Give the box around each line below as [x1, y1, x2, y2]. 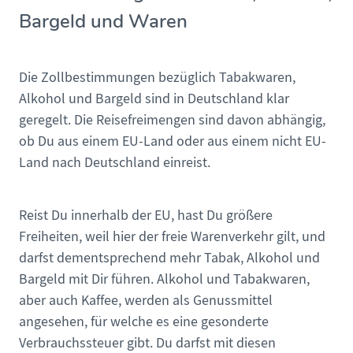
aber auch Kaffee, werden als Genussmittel [19, 291, 273, 310]
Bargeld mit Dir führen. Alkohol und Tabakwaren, [19, 269, 310, 288]
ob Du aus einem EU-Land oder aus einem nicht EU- [19, 132, 326, 150]
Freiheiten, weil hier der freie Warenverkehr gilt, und [19, 227, 325, 246]
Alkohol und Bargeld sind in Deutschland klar [19, 89, 289, 108]
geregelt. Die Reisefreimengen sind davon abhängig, [19, 110, 325, 129]
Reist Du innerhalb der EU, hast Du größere [19, 206, 273, 225]
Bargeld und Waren [19, 8, 188, 34]
